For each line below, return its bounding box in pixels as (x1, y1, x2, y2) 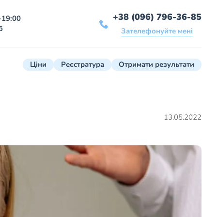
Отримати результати (119, 60, 194, 70)
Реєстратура (61, 60, 104, 70)
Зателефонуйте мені (121, 26, 193, 36)
